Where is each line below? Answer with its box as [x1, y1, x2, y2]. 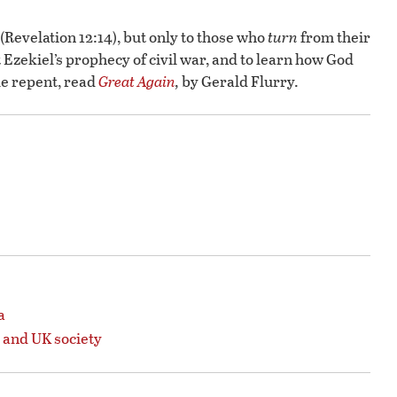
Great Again [98, 70, 175, 93]
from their [298, 26, 370, 49]
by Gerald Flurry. [179, 70, 299, 93]
